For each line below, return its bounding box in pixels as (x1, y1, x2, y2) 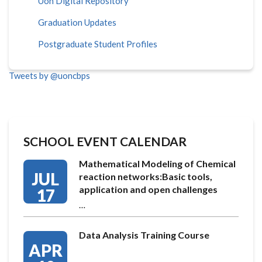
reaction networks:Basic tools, (79, 170, 212, 182)
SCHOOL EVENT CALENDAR (23, 133, 187, 149)
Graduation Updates (38, 16, 116, 27)
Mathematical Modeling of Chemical (79, 157, 236, 169)
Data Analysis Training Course (79, 229, 209, 240)
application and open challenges (79, 183, 218, 195)
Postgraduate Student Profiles (38, 38, 157, 49)
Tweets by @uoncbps (9, 70, 90, 81)
